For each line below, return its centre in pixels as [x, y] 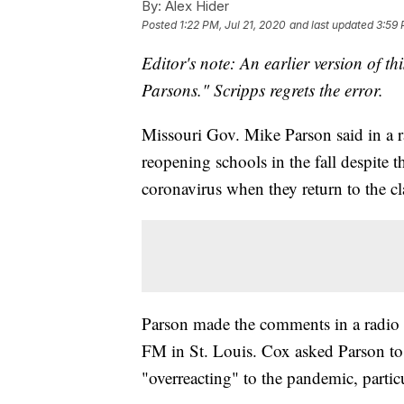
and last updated [331, 25]
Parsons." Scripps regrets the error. [262, 90]
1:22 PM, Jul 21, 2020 [233, 25]
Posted [161, 25]
